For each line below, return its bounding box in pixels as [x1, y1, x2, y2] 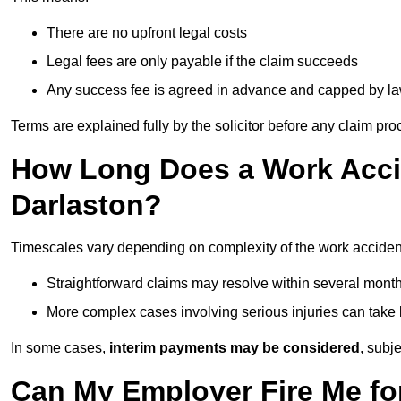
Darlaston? [11, 189, 162, 222]
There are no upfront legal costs [47, 25, 247, 41]
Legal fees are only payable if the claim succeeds [47, 54, 358, 70]
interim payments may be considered [109, 340, 360, 356]
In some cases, [11, 340, 109, 356]
